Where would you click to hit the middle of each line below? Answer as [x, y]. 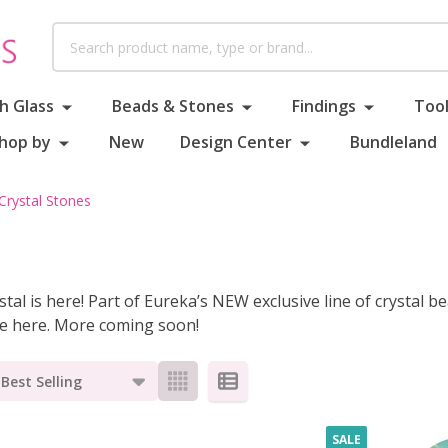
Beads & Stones [172, 106]
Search [77, 34]
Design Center [236, 142]
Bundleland [393, 142]
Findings [323, 106]
